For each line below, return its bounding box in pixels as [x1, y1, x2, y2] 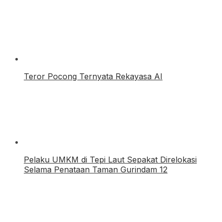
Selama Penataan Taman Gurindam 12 [24, 165, 167, 175]
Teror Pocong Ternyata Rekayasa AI [24, 71, 163, 82]
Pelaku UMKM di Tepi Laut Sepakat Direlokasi [24, 155, 197, 165]
